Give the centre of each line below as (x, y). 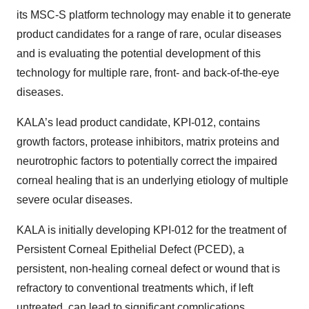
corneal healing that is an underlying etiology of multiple (152, 180)
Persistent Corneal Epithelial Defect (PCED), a (130, 249)
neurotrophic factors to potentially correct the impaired (147, 161)
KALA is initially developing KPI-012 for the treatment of (151, 230)
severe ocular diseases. (74, 200)
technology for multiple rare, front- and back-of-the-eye (148, 73)
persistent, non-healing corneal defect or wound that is (148, 269)
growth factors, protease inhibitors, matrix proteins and (148, 142)
